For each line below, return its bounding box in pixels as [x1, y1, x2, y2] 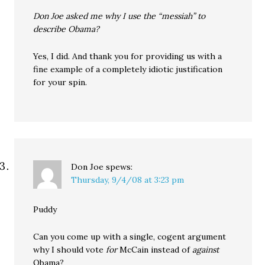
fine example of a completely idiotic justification [33, 64, 223, 75]
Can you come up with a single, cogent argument [33, 231, 227, 242]
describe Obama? [33, 24, 100, 34]
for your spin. [33, 77, 88, 88]
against [192, 244, 219, 255]
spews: [106, 161, 133, 172]
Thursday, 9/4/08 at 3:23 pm [71, 174, 185, 185]
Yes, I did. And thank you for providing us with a [33, 51, 222, 62]
